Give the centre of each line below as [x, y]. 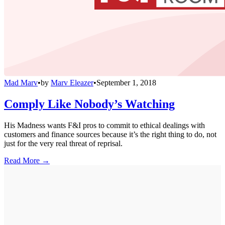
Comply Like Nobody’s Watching [89, 104]
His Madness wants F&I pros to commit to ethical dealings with [104, 125]
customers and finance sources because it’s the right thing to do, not [110, 134]
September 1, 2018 [126, 83]
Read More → [27, 160]
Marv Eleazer [72, 83]
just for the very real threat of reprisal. [63, 143]
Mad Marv [21, 83]
